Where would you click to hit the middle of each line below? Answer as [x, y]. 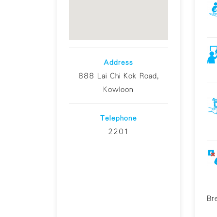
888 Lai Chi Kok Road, [118, 76]
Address [118, 62]
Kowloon [118, 89]
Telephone [118, 118]
